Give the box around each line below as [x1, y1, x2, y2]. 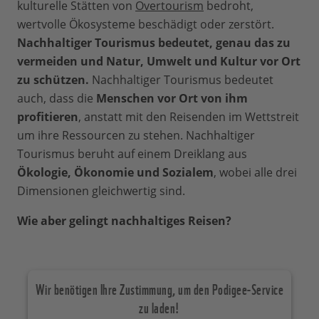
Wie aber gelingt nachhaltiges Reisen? [17, 213, 231, 229]
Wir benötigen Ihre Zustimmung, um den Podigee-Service [35, 277, 284, 299]
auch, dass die [17, 90, 96, 107]
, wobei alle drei [214, 164, 297, 181]
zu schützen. [17, 72, 92, 88]
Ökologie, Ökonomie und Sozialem [17, 164, 214, 181]
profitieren [17, 109, 78, 125]
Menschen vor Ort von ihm [96, 90, 248, 107]
